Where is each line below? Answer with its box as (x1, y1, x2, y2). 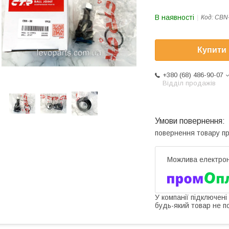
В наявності (155, 13, 194, 21)
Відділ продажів (163, 79, 216, 87)
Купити (197, 45, 226, 55)
